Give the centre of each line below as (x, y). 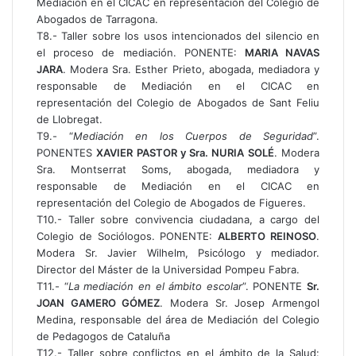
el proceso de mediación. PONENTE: (141, 52)
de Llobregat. (70, 119)
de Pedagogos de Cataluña (103, 336)
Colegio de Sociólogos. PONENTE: (128, 236)
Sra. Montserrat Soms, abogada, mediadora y (178, 169)
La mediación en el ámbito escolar (155, 286)
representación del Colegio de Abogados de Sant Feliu (178, 103)
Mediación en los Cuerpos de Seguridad (193, 136)
